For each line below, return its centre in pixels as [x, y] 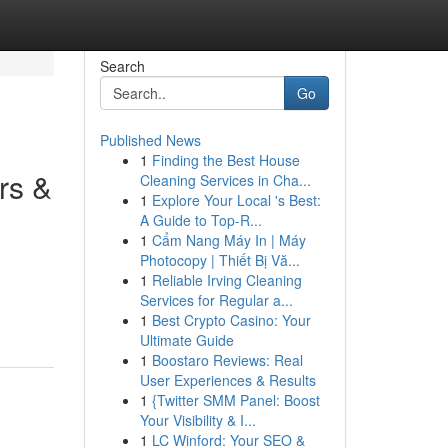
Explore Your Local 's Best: [236, 200]
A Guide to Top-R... [200, 220]
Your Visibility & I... [197, 420]
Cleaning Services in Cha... [225, 180]
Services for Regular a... [216, 300]
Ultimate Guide [186, 340]
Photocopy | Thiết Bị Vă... [219, 260]
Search [122, 66]
